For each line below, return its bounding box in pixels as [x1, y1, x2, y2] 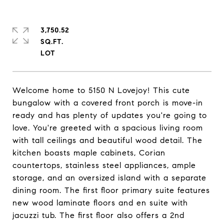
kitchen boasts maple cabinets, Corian [12, 148, 165, 157]
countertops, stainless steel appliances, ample [12, 160, 196, 170]
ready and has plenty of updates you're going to [12, 110, 207, 120]
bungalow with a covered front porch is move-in [12, 98, 203, 107]
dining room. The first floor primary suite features [12, 185, 210, 195]
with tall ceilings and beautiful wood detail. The [12, 135, 202, 145]
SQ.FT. [40, 37, 63, 46]
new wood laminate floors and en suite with [12, 198, 188, 207]
